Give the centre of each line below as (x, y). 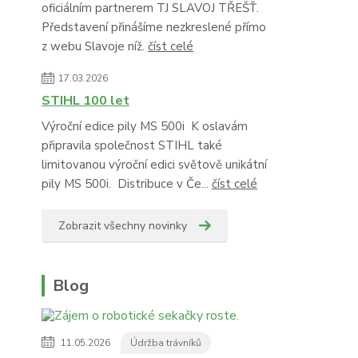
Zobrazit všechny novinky (123, 226)
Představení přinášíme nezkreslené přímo (154, 28)
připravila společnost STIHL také (132, 146)
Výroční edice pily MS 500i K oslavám (145, 127)
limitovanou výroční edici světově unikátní (154, 165)
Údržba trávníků (166, 343)
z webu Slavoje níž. (95, 47)
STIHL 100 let (86, 101)
